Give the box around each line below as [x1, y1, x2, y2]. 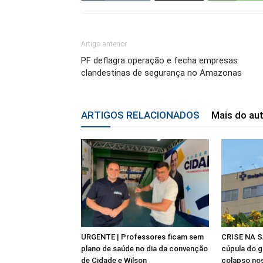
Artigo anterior [81, 40, 127, 48]
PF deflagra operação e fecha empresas [81, 55, 238, 66]
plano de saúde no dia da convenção [81, 244, 208, 253]
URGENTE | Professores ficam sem [81, 232, 204, 241]
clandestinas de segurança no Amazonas [81, 68, 242, 78]
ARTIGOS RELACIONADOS [81, 109, 200, 121]
